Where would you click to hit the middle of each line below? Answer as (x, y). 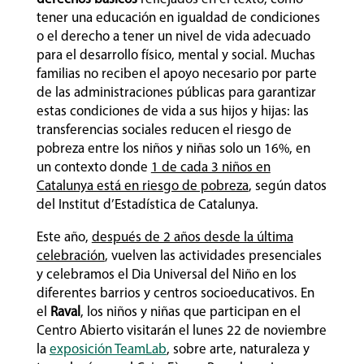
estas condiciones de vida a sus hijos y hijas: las (172, 111)
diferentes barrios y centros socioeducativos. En (175, 293)
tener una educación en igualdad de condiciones (178, 18)
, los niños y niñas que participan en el (190, 312)
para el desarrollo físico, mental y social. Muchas (175, 55)
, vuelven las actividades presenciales (213, 256)
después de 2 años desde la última (192, 237)
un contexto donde (93, 167)
